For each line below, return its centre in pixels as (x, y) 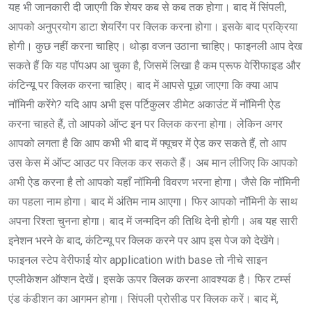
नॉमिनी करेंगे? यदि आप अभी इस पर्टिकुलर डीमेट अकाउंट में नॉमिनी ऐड (144, 105)
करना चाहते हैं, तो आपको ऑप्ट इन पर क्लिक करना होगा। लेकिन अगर (145, 124)
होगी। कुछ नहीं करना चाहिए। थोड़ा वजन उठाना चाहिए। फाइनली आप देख (155, 47)
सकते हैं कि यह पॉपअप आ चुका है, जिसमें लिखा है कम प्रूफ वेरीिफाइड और (154, 66)
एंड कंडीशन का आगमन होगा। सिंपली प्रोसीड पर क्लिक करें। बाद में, (143, 299)
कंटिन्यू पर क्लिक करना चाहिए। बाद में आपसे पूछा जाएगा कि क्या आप (143, 85)
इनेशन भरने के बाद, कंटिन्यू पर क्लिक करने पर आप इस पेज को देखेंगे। (145, 241)
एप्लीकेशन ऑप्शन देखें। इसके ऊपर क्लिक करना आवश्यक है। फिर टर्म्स (150, 280)
